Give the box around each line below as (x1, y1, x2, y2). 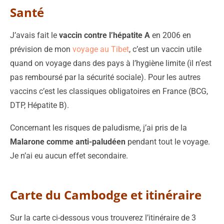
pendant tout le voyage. (125, 136, 210, 146)
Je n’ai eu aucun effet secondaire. (10, 150, 128, 160)
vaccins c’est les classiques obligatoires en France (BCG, (10, 86, 208, 96)
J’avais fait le (10, 30, 59, 40)
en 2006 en (150, 30, 191, 40)
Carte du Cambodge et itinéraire (10, 186, 201, 203)
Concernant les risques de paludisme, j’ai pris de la (10, 122, 187, 132)
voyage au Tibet (72, 44, 129, 54)
